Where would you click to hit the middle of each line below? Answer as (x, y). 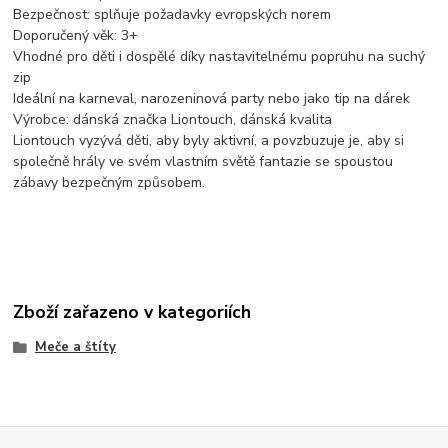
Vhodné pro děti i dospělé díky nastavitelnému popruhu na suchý (219, 56)
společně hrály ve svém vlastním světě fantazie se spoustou (203, 161)
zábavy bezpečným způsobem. (109, 182)
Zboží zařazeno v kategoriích (132, 312)
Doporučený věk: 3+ (82, 35)
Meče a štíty (75, 347)
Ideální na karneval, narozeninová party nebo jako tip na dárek (218, 98)
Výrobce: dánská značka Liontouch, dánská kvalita (173, 119)
